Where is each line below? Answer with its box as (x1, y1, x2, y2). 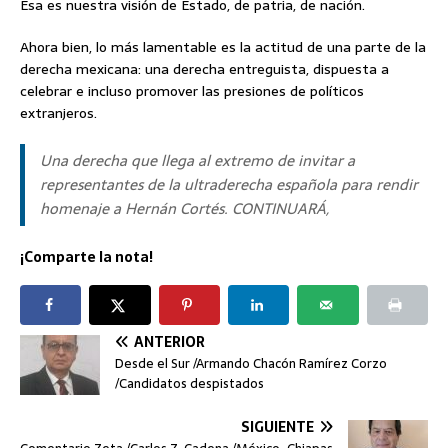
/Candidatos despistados (115, 373, 264, 395)
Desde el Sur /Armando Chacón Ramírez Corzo (115, 353, 387, 375)
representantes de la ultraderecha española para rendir (40, 172, 418, 198)
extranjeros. (20, 102, 97, 125)
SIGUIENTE (241, 416, 314, 439)
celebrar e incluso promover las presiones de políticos (20, 80, 364, 103)
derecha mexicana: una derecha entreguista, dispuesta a (20, 58, 389, 81)
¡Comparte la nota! (20, 246, 153, 269)
